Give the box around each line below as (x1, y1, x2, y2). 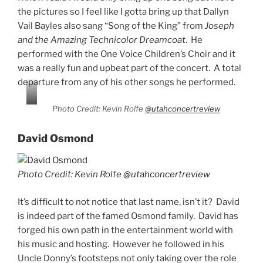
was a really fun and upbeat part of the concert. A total (18, 63, 241, 74)
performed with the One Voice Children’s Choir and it (18, 49, 235, 60)
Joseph (205, 21, 234, 32)
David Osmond (18, 131, 93, 144)
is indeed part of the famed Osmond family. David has (18, 210, 238, 221)
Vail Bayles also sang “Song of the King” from (18, 21, 205, 32)
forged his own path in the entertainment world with (18, 224, 233, 235)
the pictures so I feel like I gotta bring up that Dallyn (18, 6, 229, 18)
